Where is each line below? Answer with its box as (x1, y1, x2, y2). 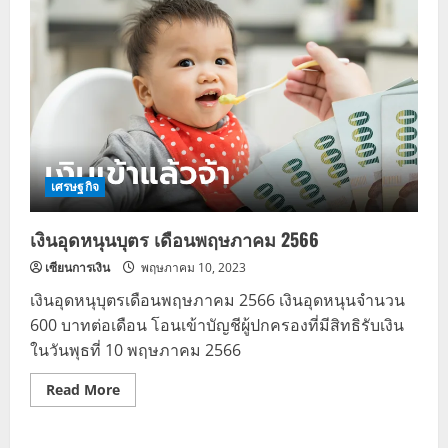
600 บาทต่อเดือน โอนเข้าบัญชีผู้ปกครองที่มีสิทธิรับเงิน (30, 313, 404, 336)
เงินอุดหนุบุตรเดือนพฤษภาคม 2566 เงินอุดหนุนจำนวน (30, 288, 405, 311)
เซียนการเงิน (45, 258, 110, 276)
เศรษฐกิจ (51, 177, 99, 195)
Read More (46, 379, 120, 399)
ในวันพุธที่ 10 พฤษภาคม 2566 (30, 338, 241, 361)
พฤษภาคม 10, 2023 (138, 258, 246, 276)
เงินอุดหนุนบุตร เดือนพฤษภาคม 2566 (30, 225, 319, 252)
